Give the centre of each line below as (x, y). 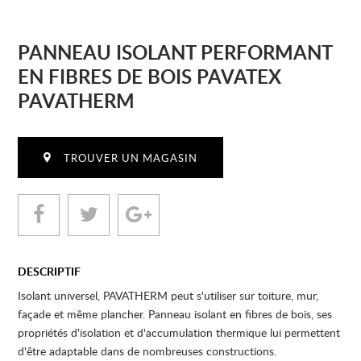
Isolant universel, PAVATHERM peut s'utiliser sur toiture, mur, (168, 295)
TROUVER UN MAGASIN (131, 158)
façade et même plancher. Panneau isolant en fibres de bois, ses (175, 313)
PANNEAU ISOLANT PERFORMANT (175, 52)
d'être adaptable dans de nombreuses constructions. (147, 351)
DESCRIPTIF (50, 271)
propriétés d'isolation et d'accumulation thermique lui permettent (179, 332)
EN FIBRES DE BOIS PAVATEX (150, 76)
